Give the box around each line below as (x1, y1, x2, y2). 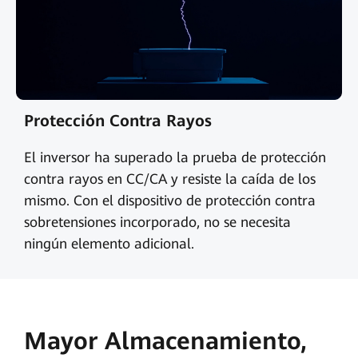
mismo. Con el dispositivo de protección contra (23, 192, 316, 209)
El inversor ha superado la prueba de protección (23, 149, 326, 165)
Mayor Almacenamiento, (23, 327, 307, 356)
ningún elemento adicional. (23, 235, 194, 252)
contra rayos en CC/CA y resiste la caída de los (23, 170, 316, 187)
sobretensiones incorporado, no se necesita (23, 213, 291, 230)
